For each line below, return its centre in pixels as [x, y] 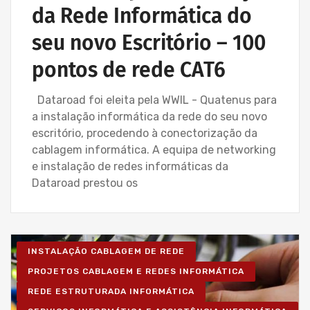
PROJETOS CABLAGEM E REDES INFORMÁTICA [136, 272]
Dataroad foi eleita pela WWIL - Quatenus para [154, 100]
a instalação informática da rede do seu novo [149, 117]
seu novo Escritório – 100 [149, 43]
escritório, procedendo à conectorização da [145, 134]
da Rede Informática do [142, 16]
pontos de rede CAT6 [129, 70]
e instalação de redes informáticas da [130, 167]
